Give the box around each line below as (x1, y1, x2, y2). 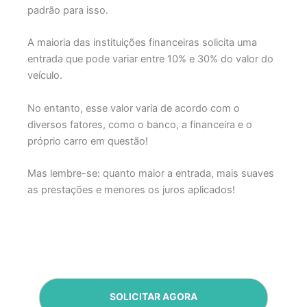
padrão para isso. (27, 3, 108, 16)
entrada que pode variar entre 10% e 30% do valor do (27, 53, 273, 66)
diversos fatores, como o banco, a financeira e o (27, 118, 252, 131)
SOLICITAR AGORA (109, 290, 197, 302)
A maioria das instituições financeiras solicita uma (27, 36, 257, 49)
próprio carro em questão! (27, 134, 148, 147)
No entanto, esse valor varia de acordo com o (27, 101, 240, 114)
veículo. (27, 69, 62, 82)
